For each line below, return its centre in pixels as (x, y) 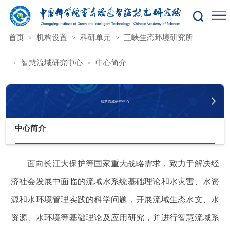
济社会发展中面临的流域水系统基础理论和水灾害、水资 (115, 181)
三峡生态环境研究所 (159, 37)
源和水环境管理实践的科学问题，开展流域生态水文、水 (115, 199)
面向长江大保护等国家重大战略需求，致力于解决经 (123, 163)
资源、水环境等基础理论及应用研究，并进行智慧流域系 (115, 217)
